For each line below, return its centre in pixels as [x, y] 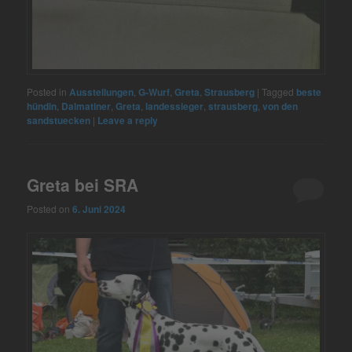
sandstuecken [59, 120]
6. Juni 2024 [99, 209]
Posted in [47, 91]
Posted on [50, 209]
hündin [42, 106]
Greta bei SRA [83, 184]
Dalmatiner [86, 106]
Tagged [278, 91]
